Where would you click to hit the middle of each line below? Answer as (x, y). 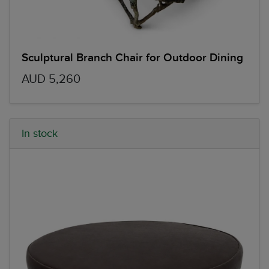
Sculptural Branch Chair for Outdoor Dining (132, 58)
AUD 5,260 (51, 79)
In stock (40, 133)
